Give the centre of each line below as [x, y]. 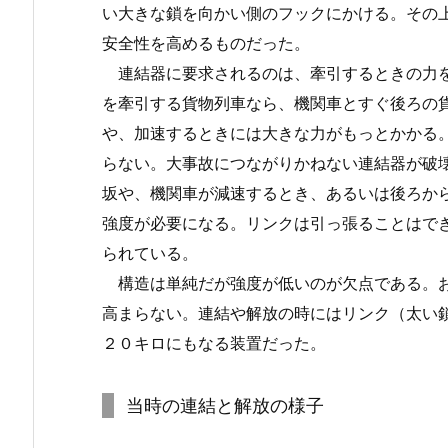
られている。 [150, 253]
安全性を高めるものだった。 [206, 43]
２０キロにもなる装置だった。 [214, 343]
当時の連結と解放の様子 [225, 405]
